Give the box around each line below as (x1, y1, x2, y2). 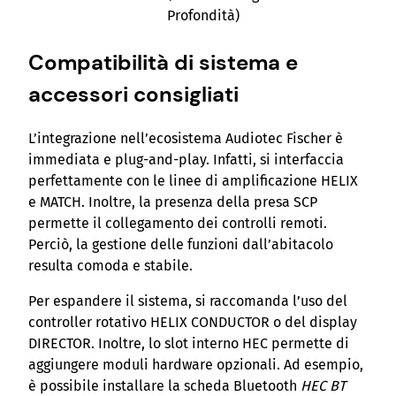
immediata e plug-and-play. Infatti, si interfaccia (28, 150, 344, 168)
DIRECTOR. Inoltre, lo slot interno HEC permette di (28, 334, 349, 352)
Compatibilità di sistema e (28, 48, 298, 76)
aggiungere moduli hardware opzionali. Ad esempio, (28, 355, 363, 373)
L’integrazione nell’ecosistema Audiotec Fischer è (28, 129, 343, 147)
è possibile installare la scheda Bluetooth (28, 377, 301, 394)
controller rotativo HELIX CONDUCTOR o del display (28, 313, 357, 331)
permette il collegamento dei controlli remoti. (28, 214, 327, 232)
